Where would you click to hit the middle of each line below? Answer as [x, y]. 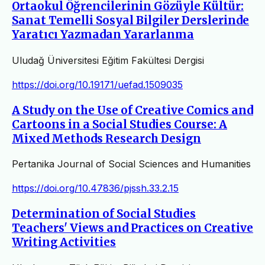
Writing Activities [64, 243]
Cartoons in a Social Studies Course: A [119, 124]
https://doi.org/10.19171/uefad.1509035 [97, 84]
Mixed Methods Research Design [106, 138]
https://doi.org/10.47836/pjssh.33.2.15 [95, 188]
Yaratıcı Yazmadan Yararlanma [103, 35]
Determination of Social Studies [104, 214]
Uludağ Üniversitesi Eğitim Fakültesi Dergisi [108, 60]
